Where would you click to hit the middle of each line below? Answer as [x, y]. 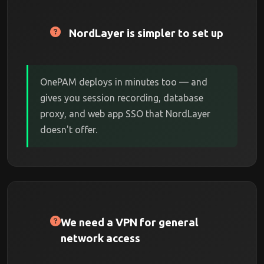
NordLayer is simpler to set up [146, 33]
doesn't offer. [69, 130]
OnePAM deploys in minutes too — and [124, 82]
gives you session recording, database [122, 98]
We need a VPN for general [130, 222]
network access [100, 238]
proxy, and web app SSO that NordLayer [125, 114]
